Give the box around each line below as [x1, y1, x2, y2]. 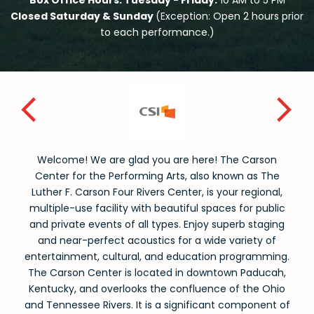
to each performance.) [100, 25, 214, 40]
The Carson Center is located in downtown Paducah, [28, 266, 286, 280]
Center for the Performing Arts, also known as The [34, 169, 280, 184]
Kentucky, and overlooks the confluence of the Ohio [29, 282, 285, 296]
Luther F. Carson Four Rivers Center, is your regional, [32, 185, 282, 200]
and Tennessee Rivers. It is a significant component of [24, 298, 290, 313]
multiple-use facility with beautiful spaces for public [29, 201, 285, 216]
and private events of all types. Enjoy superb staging [29, 217, 285, 232]
